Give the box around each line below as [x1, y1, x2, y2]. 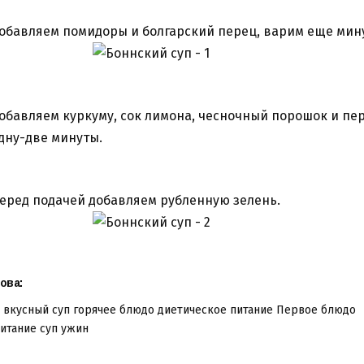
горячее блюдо [73, 303, 154, 318]
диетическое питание [158, 303, 273, 318]
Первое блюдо [276, 303, 356, 318]
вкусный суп [3, 303, 70, 318]
